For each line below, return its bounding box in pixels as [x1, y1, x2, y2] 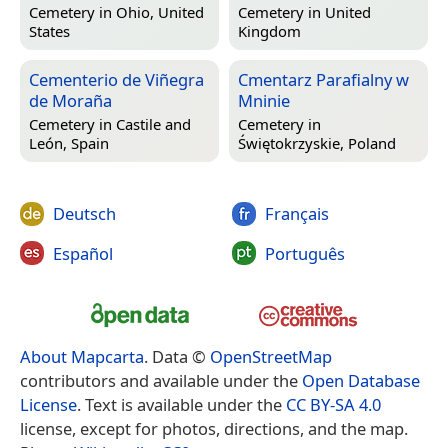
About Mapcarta [20, 344, 144, 368]
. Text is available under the [77, 392, 286, 416]
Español [53, 241, 113, 265]
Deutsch [53, 202, 116, 226]
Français [264, 202, 329, 226]
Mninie [238, 89, 290, 113]
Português [264, 241, 345, 265]
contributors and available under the [20, 368, 302, 392]
